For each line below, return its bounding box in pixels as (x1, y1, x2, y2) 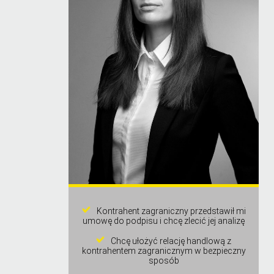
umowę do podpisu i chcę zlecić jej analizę (83, 216, 245, 226)
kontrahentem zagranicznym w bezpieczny (81, 246, 246, 256)
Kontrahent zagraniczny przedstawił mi (96, 206, 246, 217)
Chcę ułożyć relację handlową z (111, 236, 231, 246)
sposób (148, 256, 179, 266)
